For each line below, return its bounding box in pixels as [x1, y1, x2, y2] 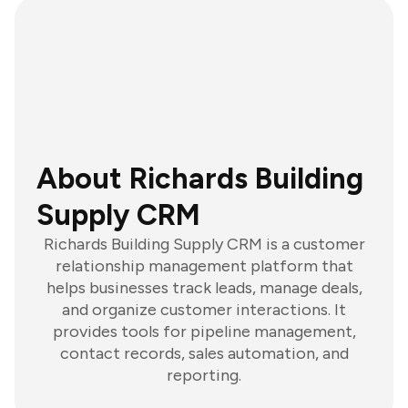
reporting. [167, 365, 241, 385]
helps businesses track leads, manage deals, [46, 278, 362, 298]
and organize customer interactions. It [62, 300, 346, 320]
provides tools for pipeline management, [52, 321, 356, 342]
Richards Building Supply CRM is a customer [43, 234, 365, 254]
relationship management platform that [55, 256, 353, 276]
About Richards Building [36, 161, 363, 196]
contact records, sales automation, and [59, 343, 349, 363]
